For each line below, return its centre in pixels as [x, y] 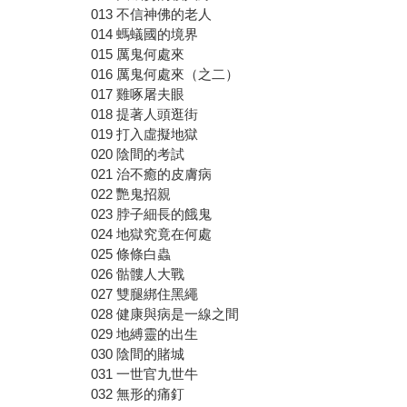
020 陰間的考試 [138, 154]
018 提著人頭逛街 [145, 114]
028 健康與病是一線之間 [165, 314]
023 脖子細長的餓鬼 [152, 214]
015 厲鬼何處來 [138, 55]
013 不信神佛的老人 [152, 15]
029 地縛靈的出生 [145, 334]
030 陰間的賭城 [138, 354]
